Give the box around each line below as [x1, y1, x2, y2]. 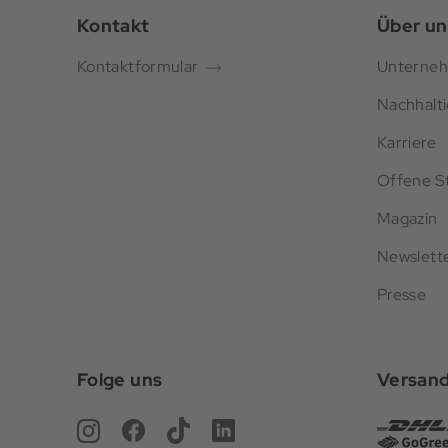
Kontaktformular [77, 56, 199, 78]
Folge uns [77, 368, 163, 392]
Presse [377, 284, 427, 306]
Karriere [377, 132, 436, 154]
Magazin [377, 208, 438, 230]
